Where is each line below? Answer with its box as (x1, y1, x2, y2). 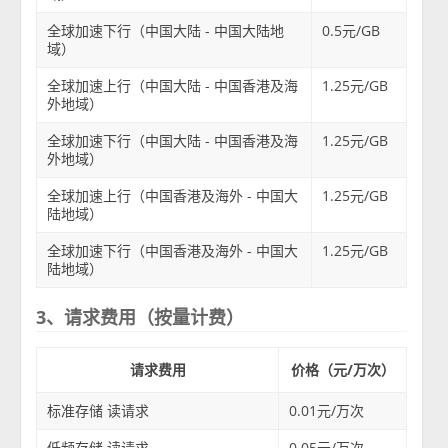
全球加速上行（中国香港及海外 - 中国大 (47, 185, 299, 205)
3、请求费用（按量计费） (36, 304, 245, 329)
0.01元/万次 (289, 400, 365, 420)
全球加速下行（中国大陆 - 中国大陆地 (47, 20, 285, 40)
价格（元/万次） (290, 359, 395, 379)
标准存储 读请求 (47, 400, 150, 420)
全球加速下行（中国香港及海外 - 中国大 (47, 240, 299, 260)
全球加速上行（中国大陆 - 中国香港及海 (47, 75, 299, 95)
